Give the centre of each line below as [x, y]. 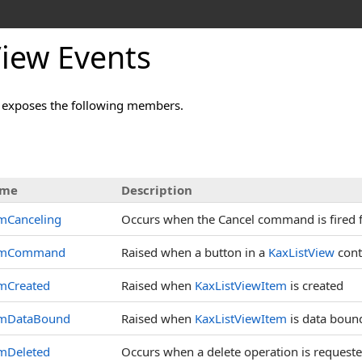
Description [157, 190]
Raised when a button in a [195, 252]
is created [315, 285]
